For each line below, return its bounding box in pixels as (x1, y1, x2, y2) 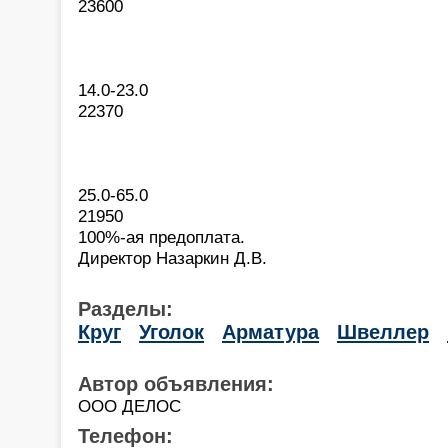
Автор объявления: (78, 372, 274, 395)
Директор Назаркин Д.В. (78, 247, 267, 268)
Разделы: (78, 297, 173, 320)
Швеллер (337, 320, 429, 343)
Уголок (139, 320, 204, 343)
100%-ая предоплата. (78, 226, 245, 247)
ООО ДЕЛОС (78, 395, 181, 416)
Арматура (222, 320, 319, 343)
